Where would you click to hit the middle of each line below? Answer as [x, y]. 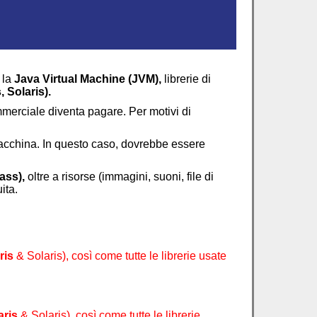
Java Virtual [47, 79]
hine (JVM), [132, 79]
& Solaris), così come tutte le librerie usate [120, 256]
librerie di [186, 79]
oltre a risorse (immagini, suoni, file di [119, 177]
